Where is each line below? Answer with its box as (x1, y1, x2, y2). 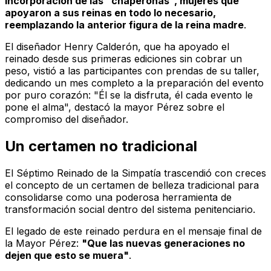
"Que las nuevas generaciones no (82, 237, 245, 250)
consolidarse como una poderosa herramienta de (5, 191, 232, 204)
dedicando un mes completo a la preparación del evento (5, 77, 264, 90)
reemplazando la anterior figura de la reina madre (5, 19, 244, 31)
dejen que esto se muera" (5, 249, 129, 262)
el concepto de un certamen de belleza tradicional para (5, 179, 259, 192)
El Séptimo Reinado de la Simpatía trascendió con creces (5, 167, 266, 180)
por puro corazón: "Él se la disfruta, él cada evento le (5, 89, 253, 102)
